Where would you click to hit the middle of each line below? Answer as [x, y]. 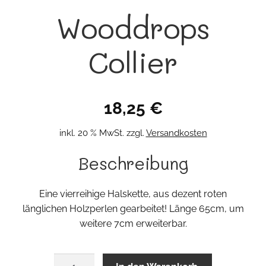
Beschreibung [133, 163]
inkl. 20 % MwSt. [91, 133]
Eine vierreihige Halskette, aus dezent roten [133, 194]
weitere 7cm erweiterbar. [133, 223]
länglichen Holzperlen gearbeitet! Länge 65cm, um [133, 208]
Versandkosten [176, 133]
